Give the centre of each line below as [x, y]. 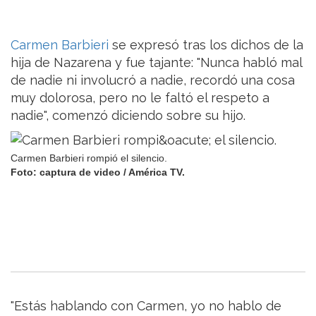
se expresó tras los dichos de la [208, 45]
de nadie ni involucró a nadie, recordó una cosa [153, 80]
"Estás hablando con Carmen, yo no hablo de [146, 306]
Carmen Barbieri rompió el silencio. [89, 159]
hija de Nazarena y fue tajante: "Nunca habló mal [156, 63]
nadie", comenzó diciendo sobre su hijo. [128, 116]
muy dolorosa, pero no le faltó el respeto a [140, 98]
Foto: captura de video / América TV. [98, 172]
